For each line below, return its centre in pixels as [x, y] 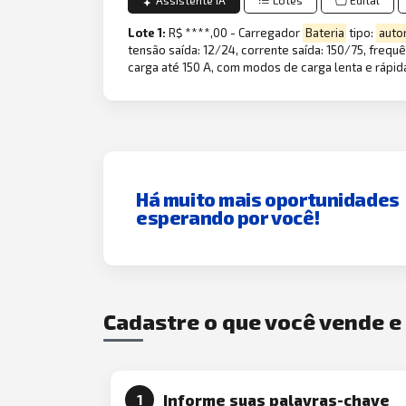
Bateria [324, 33]
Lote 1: [149, 33]
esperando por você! [228, 217]
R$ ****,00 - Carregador [236, 33]
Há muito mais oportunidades [268, 198]
